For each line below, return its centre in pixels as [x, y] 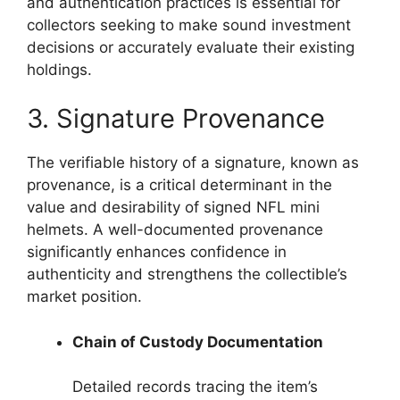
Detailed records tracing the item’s [195, 387]
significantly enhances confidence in [157, 252]
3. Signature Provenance [176, 118]
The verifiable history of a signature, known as [193, 162]
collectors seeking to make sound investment [189, 25]
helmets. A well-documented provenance [175, 229]
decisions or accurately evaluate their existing [191, 47]
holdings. [59, 69]
